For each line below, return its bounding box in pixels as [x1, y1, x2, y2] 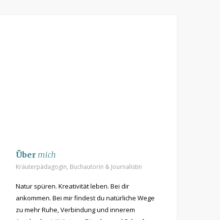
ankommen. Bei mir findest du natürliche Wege [16, 193, 155, 203]
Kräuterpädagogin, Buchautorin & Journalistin [16, 163, 142, 171]
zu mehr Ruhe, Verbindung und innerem [16, 205, 135, 215]
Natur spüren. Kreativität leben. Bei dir [16, 182, 129, 191]
